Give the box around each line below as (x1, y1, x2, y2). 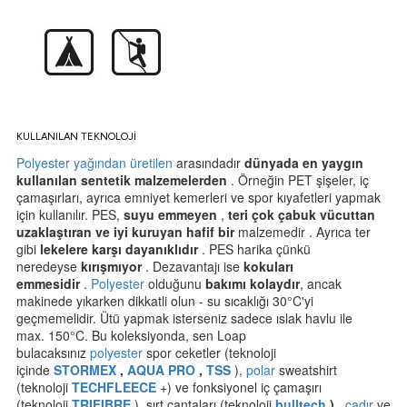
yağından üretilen (74, 154, 173, 172)
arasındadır (173, 154, 244, 172)
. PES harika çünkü (198, 240, 311, 258)
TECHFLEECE (72, 378, 156, 396)
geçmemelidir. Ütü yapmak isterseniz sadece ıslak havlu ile (16, 309, 352, 327)
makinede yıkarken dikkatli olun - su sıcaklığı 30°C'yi (16, 292, 313, 310)
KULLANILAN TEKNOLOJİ (16, 131, 136, 143)
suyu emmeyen (124, 205, 217, 223)
